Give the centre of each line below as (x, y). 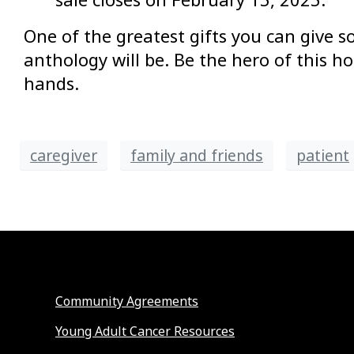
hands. (51, 83)
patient (323, 155)
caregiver (64, 155)
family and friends (197, 155)
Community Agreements (127, 301)
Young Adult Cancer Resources (145, 331)
